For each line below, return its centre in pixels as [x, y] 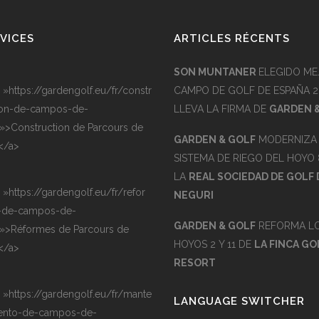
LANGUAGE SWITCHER [239, 301]
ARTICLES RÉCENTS [232, 38]
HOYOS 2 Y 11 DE [214, 244]
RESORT [195, 263]
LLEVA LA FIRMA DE [221, 109]
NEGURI [194, 195]
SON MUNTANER [216, 72]
